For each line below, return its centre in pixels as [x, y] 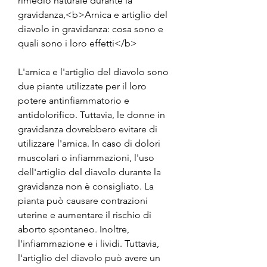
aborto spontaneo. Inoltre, [74, 229]
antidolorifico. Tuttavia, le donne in [91, 114]
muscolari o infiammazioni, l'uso [86, 157]
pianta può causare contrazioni [83, 200]
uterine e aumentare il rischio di [85, 215]
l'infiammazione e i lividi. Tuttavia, [89, 243]
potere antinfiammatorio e [74, 100]
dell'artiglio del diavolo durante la [89, 172]
